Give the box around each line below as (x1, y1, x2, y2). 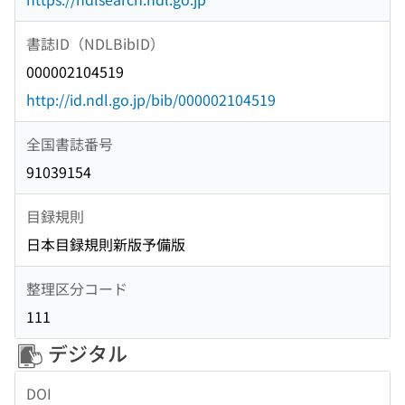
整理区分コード (26, 277, 127, 299)
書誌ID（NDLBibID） (26, 32, 165, 54)
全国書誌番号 (26, 132, 113, 155)
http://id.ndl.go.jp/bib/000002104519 (26, 89, 276, 111)
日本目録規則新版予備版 (26, 233, 185, 256)
